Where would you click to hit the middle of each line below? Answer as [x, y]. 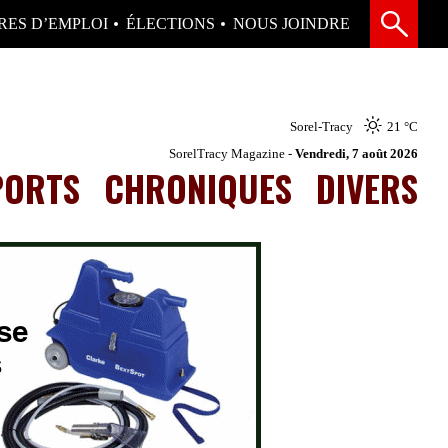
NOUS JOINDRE [291, 23]
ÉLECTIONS [170, 23]
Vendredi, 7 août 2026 [356, 153]
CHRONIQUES [198, 187]
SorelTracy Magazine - [232, 153]
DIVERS [367, 187]
